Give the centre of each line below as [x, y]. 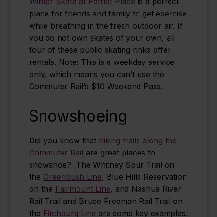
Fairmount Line [83, 189]
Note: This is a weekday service [116, 62]
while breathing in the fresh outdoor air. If [106, 26]
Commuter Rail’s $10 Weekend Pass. [96, 86]
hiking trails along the [138, 141]
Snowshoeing [78, 116]
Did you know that [64, 141]
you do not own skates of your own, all [102, 38]
